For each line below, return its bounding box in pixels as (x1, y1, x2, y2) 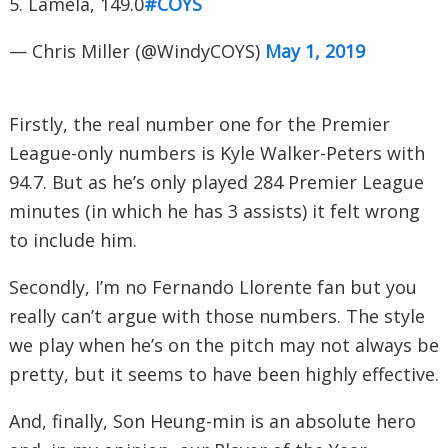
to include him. (9, 228, 137, 253)
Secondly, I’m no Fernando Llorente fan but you (9, 275, 417, 300)
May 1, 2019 (265, 38, 365, 63)
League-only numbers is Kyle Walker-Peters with (9, 141, 425, 166)
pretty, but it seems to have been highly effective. (9, 362, 439, 387)
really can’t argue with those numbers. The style (9, 304, 425, 329)
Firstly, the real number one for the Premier (9, 112, 390, 137)
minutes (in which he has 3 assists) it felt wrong (9, 199, 420, 224)
